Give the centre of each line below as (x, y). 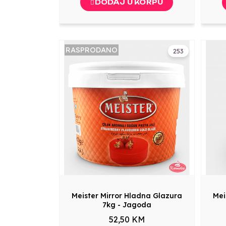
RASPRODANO (92, 50)
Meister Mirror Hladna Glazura (127, 195)
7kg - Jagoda (127, 205)
